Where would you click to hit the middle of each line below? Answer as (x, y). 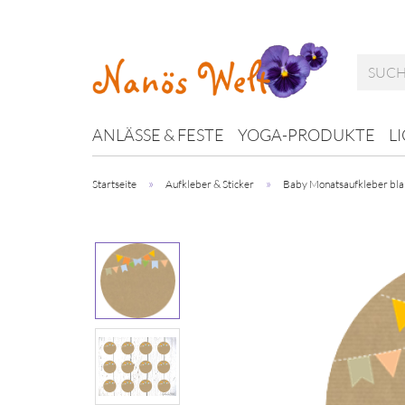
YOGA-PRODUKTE (306, 135)
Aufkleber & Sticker (210, 184)
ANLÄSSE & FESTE (158, 135)
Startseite (114, 184)
